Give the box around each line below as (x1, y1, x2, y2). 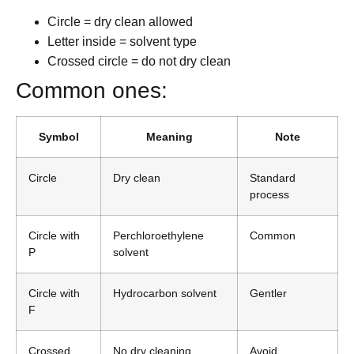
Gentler (250, 287, 287, 300)
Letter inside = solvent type (47, 35, 197, 49)
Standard (250, 171, 296, 185)
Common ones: (16, 78, 168, 104)
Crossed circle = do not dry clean (47, 55, 231, 69)
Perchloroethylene (113, 229, 204, 243)
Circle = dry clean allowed (47, 15, 193, 29)
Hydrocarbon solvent (113, 287, 217, 300)
